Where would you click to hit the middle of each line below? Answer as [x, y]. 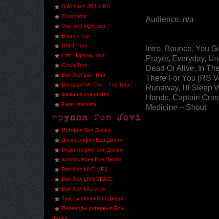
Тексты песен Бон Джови [92, 198]
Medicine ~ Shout [176, 107]
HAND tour [75, 45]
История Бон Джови [86, 130]
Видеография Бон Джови [92, 150]
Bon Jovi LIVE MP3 [84, 169]
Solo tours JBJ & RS [86, 6]
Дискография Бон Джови [92, 140]
